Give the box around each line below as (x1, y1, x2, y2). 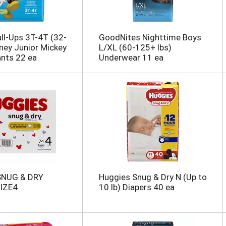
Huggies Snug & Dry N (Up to (98, 172, 207, 183)
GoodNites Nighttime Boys (98, 32, 201, 43)
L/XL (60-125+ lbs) (98, 42, 172, 53)
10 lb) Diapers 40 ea (98, 182, 175, 193)
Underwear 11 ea (98, 52, 163, 63)
